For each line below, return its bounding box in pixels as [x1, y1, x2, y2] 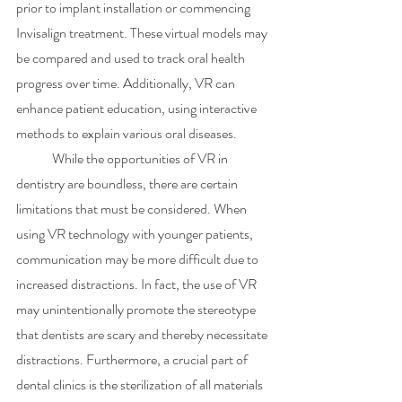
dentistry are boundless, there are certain [16, 172, 240, 194]
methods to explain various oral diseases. [16, 122, 240, 144]
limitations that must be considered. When [16, 197, 249, 219]
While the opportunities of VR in [16, 147, 52, 169]
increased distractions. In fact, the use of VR [16, 273, 259, 294]
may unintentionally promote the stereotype [16, 298, 258, 319]
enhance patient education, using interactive [16, 97, 259, 118]
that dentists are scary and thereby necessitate [16, 323, 270, 345]
